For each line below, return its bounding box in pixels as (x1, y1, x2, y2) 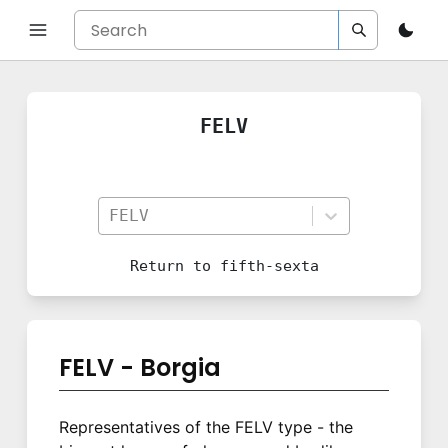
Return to (129, 257, 211, 274)
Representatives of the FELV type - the (59, 416, 354, 437)
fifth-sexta (210, 257, 319, 274)
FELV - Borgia (59, 350, 222, 384)
